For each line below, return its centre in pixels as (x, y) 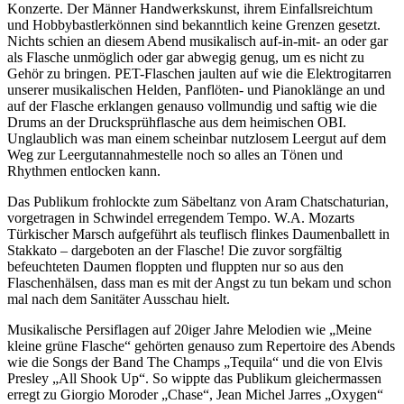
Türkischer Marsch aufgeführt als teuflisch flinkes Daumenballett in (198, 234)
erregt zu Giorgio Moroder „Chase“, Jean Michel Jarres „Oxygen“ (195, 394)
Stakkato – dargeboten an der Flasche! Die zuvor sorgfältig (174, 250)
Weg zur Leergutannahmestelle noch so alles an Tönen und (175, 154)
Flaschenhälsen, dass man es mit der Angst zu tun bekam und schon (199, 282)
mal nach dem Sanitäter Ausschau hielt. (119, 298)
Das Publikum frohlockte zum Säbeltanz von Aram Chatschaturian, (198, 201)
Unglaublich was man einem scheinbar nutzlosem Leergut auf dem (197, 138)
